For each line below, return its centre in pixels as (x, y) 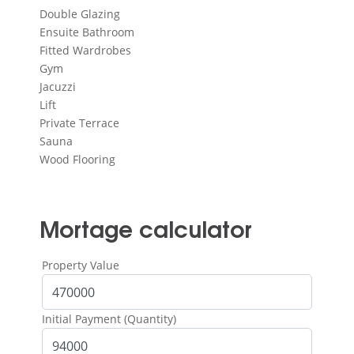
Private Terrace (79, 123)
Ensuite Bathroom (87, 32)
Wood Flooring (77, 160)
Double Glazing (80, 14)
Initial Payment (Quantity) (109, 319)
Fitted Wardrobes (85, 51)
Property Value (81, 265)
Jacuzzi (58, 87)
